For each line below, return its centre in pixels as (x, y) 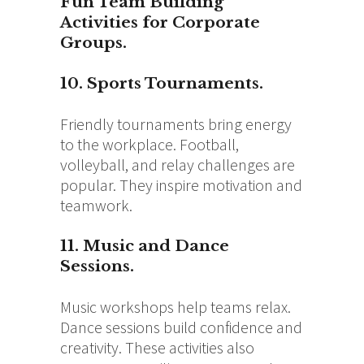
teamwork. (96, 205)
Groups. (93, 42)
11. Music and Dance (145, 245)
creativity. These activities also (157, 347)
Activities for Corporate (160, 22)
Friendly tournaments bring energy (176, 123)
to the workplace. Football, (149, 144)
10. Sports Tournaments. (162, 83)
